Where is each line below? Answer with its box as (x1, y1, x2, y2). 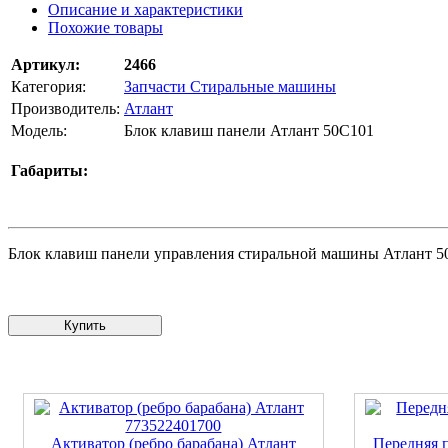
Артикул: (11, 56, 80, 74)
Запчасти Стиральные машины (124, 78, 336, 96)
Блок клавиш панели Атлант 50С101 (124, 122, 374, 140)
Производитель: (11, 100, 120, 118)
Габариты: (11, 162, 88, 180)
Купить (110, 318, 154, 334)
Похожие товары (48, 19, 163, 37)
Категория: (11, 78, 86, 96)
